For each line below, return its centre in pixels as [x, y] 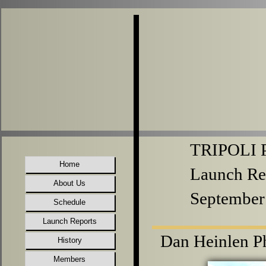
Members [70, 259]
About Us [70, 183]
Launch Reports [70, 221]
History [70, 240]
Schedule [70, 202]
